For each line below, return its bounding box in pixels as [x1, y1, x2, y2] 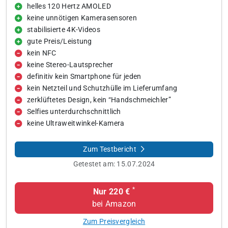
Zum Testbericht [83, 145, 138, 153]
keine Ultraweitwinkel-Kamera [27, 119, 125, 128]
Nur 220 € [93, 187, 130, 196]
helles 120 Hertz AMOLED [27, 2, 111, 11]
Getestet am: [73, 160, 117, 168]
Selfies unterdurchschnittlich [27, 107, 121, 116]
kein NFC [27, 49, 56, 58]
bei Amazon [92, 199, 136, 209]
